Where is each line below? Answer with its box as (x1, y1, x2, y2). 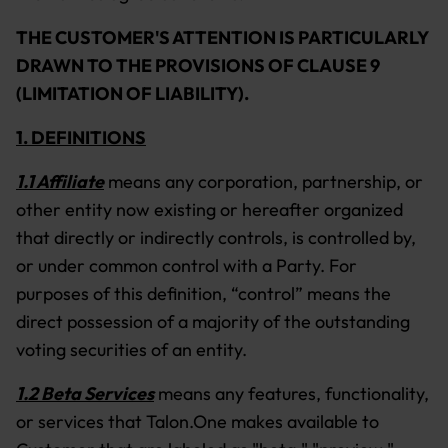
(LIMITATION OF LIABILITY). (16, 82, 249, 105)
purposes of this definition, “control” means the (16, 282, 391, 305)
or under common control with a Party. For (16, 254, 357, 277)
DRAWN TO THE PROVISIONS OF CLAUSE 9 (16, 54, 380, 77)
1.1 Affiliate (16, 170, 104, 193)
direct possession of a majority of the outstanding (16, 310, 410, 333)
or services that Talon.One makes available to (16, 410, 379, 433)
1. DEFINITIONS (16, 126, 146, 149)
